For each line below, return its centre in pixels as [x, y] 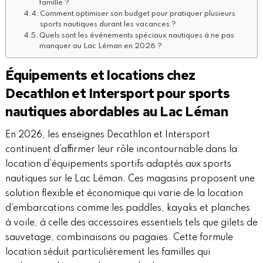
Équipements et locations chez [100, 75]
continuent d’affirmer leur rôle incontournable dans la [121, 150]
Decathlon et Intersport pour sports [117, 94]
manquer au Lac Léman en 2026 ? [101, 46]
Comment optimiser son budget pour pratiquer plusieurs [138, 14]
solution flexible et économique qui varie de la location [124, 194]
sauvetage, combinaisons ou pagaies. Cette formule [119, 238]
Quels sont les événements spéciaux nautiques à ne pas [137, 36]
